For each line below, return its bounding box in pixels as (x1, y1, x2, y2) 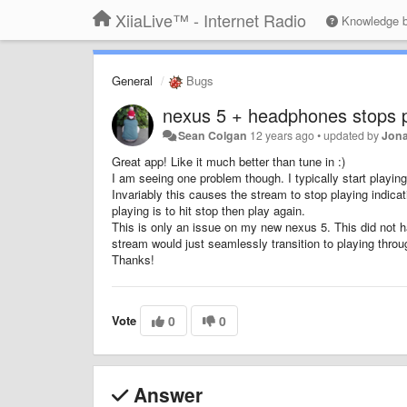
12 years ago (250, 126, 315, 144)
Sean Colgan (178, 126, 248, 144)
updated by (323, 126, 382, 144)
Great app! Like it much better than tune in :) (112, 152, 345, 170)
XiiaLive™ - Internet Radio (115, 8, 306, 32)
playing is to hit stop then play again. (112, 201, 309, 219)
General (112, 72, 153, 89)
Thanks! (112, 250, 158, 268)
